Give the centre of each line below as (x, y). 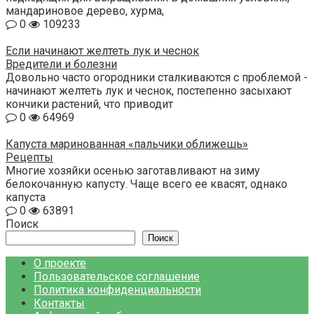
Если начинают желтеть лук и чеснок (102, 51)
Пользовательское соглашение (117, 277)
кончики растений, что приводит (89, 104)
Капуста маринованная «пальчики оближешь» (127, 144)
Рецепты (29, 158)
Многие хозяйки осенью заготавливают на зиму (133, 171)
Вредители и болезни (61, 64)
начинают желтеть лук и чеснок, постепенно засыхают (149, 91)
